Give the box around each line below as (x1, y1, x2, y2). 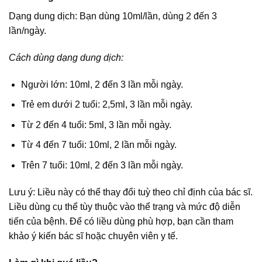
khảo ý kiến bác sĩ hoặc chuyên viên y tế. (9, 230, 178, 241)
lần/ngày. (9, 25, 46, 36)
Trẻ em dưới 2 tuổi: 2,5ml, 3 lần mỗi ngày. (20, 99, 192, 110)
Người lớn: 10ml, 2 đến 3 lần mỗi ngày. (20, 79, 183, 89)
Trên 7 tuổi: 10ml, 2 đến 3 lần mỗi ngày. (20, 160, 183, 170)
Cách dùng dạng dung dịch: (9, 52, 123, 63)
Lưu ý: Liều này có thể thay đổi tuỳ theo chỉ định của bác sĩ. (9, 187, 253, 197)
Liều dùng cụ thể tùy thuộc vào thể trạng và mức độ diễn (9, 201, 240, 212)
